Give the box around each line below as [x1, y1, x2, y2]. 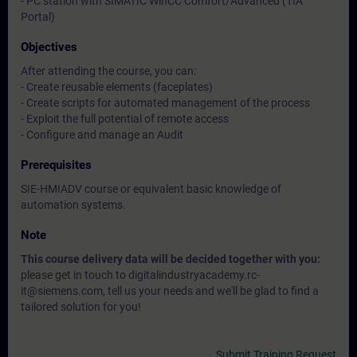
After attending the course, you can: [21, 65, 196, 77]
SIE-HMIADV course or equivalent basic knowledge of [21, 182, 281, 195]
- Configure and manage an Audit [21, 128, 183, 141]
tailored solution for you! [21, 300, 141, 313]
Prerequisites [21, 158, 92, 172]
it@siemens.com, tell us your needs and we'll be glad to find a [21, 284, 319, 297]
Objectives [21, 40, 77, 54]
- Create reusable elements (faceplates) [21, 80, 213, 93]
